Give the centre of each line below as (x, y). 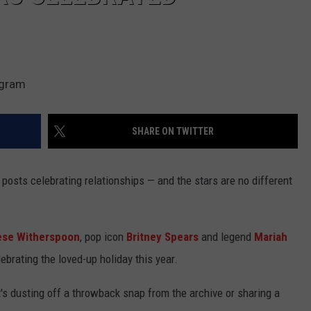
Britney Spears (162, 237)
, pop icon (103, 237)
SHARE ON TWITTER (173, 132)
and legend (226, 237)
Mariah (271, 237)
